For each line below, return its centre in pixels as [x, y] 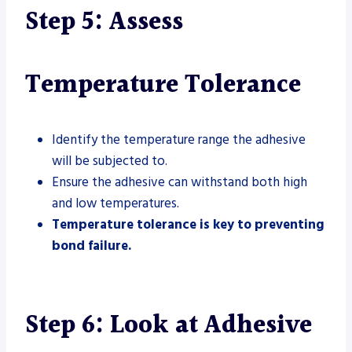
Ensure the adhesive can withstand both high [180, 182]
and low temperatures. [115, 203]
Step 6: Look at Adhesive [169, 325]
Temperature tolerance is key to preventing [188, 224]
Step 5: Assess [104, 22]
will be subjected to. [110, 161]
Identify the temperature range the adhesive [179, 139]
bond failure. [92, 246]
